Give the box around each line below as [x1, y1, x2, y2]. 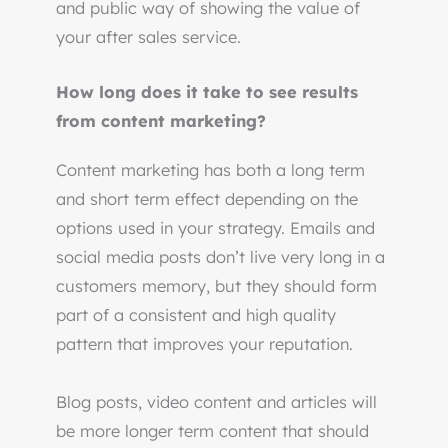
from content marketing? [56, 111, 266, 132]
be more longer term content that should [56, 421, 369, 442]
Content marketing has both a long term [56, 160, 365, 181]
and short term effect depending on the [56, 189, 358, 210]
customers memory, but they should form [56, 276, 377, 297]
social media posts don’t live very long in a [56, 247, 385, 268]
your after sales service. [56, 27, 241, 48]
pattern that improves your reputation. [56, 334, 353, 355]
